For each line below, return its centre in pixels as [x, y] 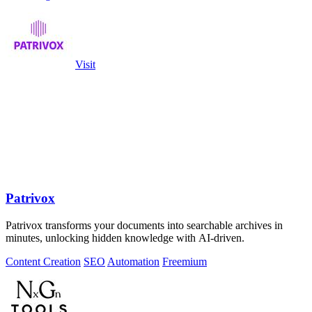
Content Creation [43, 261]
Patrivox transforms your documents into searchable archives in [144, 225]
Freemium [185, 261]
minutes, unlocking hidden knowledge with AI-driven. [125, 237]
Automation [133, 261]
